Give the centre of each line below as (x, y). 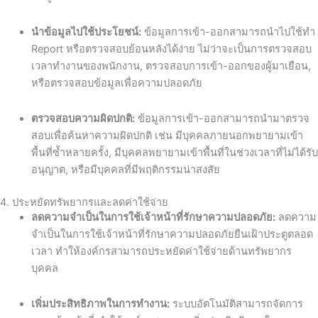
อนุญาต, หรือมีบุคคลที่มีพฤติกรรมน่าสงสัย (125, 169)
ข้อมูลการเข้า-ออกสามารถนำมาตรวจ (222, 118)
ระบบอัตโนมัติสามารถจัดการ (236, 303)
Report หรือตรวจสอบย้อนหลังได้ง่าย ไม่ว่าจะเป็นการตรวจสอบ (171, 49)
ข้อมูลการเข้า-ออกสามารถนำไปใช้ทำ (228, 32)
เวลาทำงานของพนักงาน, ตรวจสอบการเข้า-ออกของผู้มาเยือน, (171, 66)
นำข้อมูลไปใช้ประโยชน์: (86, 32)
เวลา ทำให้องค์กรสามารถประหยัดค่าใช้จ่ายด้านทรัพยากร (161, 252)
